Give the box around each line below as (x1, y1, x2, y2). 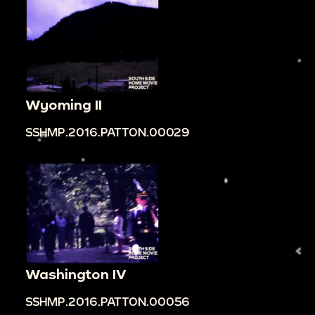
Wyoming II (25, 96, 102, 112)
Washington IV (25, 266, 127, 283)
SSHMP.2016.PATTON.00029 (25, 124, 190, 139)
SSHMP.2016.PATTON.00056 (25, 295, 190, 309)
